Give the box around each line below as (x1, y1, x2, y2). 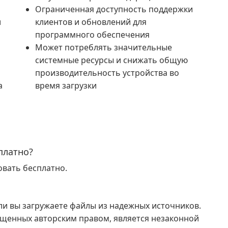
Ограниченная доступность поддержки (35, 4, 193, 15)
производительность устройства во (35, 67, 179, 78)
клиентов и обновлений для (35, 16, 147, 27)
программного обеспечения (35, 29, 150, 40)
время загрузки (35, 80, 97, 91)
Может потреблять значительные (35, 42, 172, 53)
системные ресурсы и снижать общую (35, 54, 188, 66)
